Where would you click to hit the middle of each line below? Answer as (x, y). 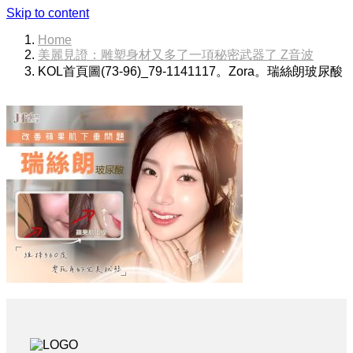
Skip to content (48, 13)
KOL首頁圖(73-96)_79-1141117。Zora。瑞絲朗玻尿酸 (190, 71)
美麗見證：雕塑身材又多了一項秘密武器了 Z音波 (176, 55)
